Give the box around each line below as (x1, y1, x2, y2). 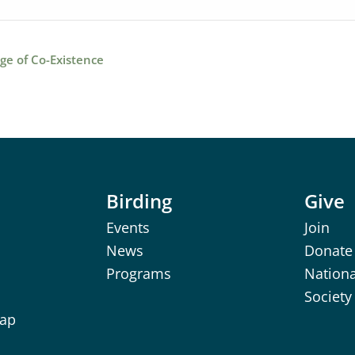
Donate (304, 241, 353, 260)
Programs (106, 264, 171, 283)
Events (106, 218, 150, 237)
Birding (106, 188, 172, 214)
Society (304, 287, 352, 306)
